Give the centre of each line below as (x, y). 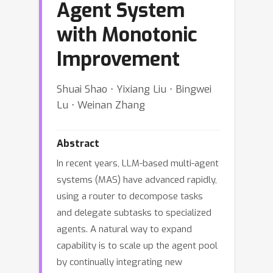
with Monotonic (127, 35)
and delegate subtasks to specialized (134, 213)
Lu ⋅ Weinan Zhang (101, 105)
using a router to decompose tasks (130, 196)
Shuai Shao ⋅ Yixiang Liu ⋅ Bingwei (134, 89)
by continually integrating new (119, 262)
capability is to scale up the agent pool (137, 246)
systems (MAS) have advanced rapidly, (137, 180)
